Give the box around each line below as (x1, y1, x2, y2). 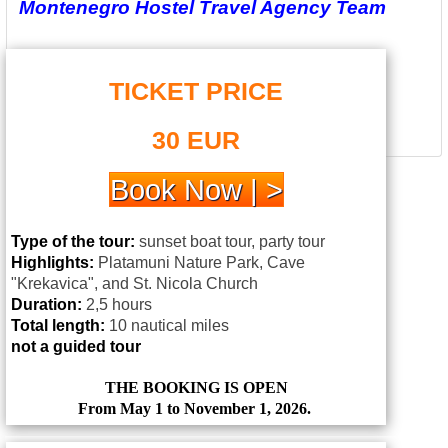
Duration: (11, 295, 82, 313)
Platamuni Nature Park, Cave (94, 253, 305, 271)
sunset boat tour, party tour (139, 232, 325, 250)
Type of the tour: (11, 232, 139, 250)
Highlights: (11, 253, 94, 271)
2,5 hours (82, 295, 152, 313)
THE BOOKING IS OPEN (104, 378, 288, 396)
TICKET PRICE (109, 76, 283, 105)
